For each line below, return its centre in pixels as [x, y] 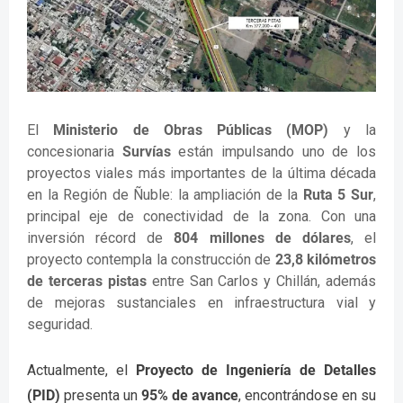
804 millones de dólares [262, 237]
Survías [146, 151]
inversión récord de [101, 237]
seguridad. [60, 324]
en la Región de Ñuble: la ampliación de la [165, 194]
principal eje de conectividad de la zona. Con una [201, 216]
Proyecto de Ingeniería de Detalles [256, 370]
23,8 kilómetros [326, 259]
